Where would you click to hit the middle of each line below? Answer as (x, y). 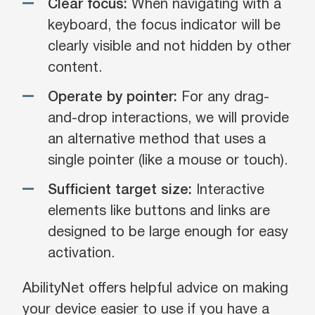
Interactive (228, 191)
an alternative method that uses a (157, 140)
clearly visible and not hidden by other (169, 47)
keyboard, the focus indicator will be (164, 26)
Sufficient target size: (120, 191)
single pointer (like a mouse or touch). (168, 161)
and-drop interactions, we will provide (168, 119)
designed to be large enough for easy (168, 233)
